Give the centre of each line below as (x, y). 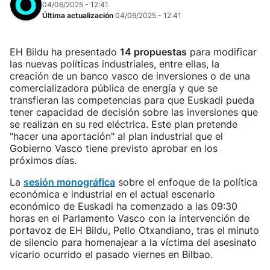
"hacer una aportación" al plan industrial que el (116, 136)
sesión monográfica (69, 182)
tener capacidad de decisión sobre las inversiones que (134, 112)
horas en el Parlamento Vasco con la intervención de (130, 218)
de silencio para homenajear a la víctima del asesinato (133, 242)
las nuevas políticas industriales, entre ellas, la (115, 64)
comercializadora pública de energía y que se (114, 88)
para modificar (222, 52)
